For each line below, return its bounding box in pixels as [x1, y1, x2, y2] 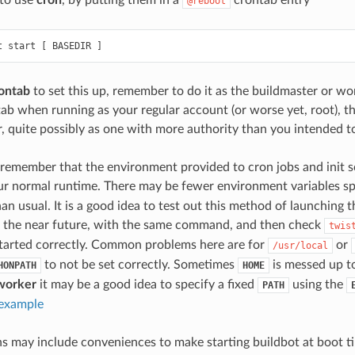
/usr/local [272, 240, 328, 252]
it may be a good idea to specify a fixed [36, 278, 258, 292]
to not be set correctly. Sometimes [40, 258, 238, 272]
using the [288, 278, 346, 292]
